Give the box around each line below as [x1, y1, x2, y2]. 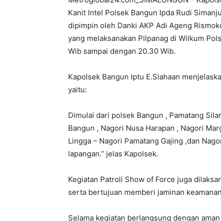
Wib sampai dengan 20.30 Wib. [68, 46, 176, 56]
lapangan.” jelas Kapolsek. [68, 149, 158, 158]
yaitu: [68, 85, 87, 94]
